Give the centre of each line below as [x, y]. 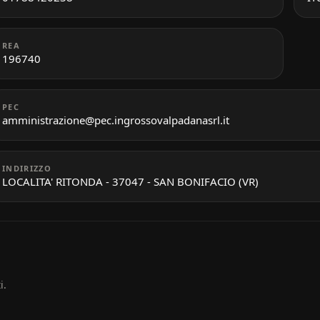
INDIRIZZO [27, 168]
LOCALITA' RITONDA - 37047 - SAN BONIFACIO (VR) [130, 181]
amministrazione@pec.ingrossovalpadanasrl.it [116, 120]
